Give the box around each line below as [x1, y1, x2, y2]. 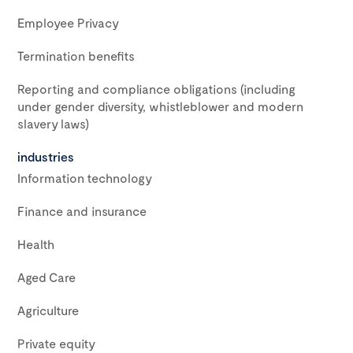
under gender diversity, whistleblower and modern [17, 98, 303, 113]
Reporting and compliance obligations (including [17, 81, 295, 96]
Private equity [17, 336, 95, 351]
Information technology [17, 170, 152, 185]
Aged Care [17, 269, 76, 284]
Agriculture [17, 303, 79, 318]
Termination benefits [17, 48, 135, 63]
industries [17, 149, 74, 164]
